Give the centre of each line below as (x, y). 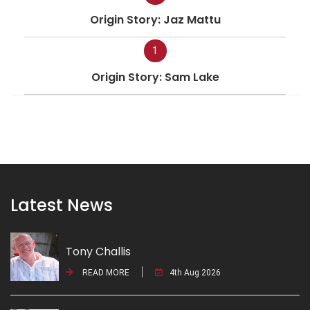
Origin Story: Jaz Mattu (155, 19)
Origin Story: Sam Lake (155, 77)
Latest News (62, 205)
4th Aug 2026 (195, 272)
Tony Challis (98, 251)
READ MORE (105, 272)
